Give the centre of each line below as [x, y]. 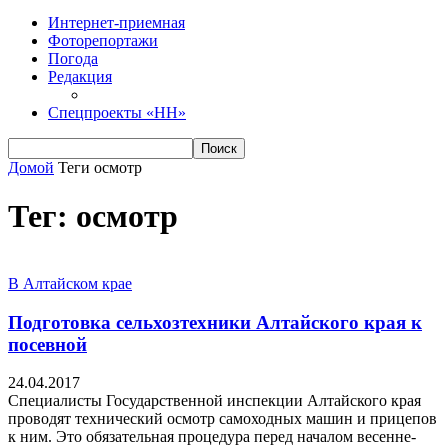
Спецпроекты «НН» [117, 112]
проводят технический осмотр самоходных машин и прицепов [222, 419]
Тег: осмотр [93, 216]
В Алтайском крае [70, 283]
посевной [47, 344]
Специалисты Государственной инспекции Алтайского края [214, 401]
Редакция [80, 76]
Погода [73, 58]
